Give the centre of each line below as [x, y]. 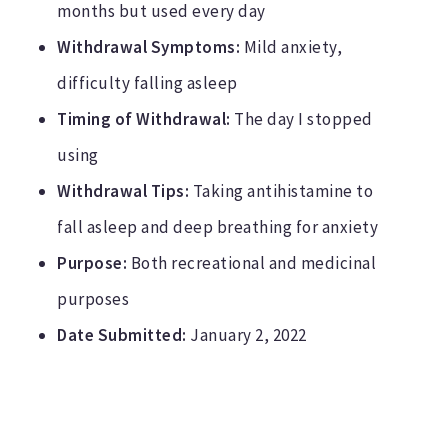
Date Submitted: [122, 334]
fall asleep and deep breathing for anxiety [218, 226]
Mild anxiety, [291, 46]
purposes [93, 298]
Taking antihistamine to [281, 190]
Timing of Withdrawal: [144, 118]
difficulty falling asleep [147, 82]
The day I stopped [301, 118]
